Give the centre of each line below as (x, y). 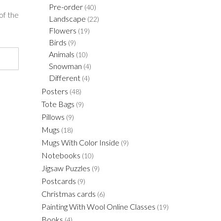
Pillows (53, 117)
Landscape (67, 18)
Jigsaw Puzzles (66, 168)
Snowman (65, 66)
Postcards (58, 181)
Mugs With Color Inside (80, 142)
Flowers (62, 30)
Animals (61, 54)
